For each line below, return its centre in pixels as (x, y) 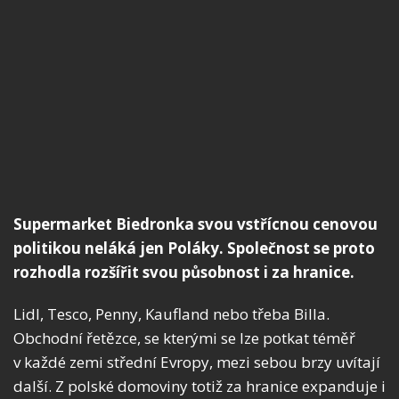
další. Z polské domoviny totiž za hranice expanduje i (199, 387)
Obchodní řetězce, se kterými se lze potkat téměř (184, 338)
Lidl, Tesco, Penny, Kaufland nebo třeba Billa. (171, 314)
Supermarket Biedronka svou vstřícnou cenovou (195, 224)
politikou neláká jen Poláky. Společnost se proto (194, 248)
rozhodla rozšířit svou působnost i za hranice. (184, 273)
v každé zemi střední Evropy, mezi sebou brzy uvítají (197, 362)
